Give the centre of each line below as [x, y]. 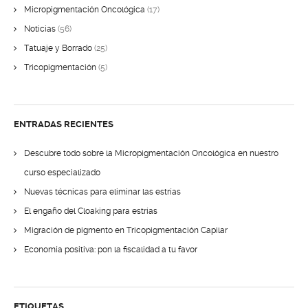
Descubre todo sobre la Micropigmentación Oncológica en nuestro [151, 153]
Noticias [40, 29]
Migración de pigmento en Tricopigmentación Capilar [126, 230]
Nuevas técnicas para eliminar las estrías [102, 192]
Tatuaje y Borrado [58, 48]
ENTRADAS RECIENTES [64, 124]
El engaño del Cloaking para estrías [91, 211]
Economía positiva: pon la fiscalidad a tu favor [111, 250]
